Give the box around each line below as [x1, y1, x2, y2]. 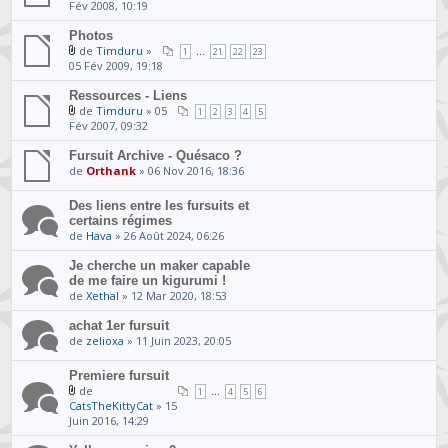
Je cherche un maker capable [69, 257, 251, 273]
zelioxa [86, 332, 125, 348]
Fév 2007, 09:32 [69, 117, 149, 133]
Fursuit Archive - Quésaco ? [69, 147, 243, 163]
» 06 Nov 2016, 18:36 [136, 162, 245, 178]
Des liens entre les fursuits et [69, 197, 250, 213]
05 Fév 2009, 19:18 [69, 57, 164, 73]
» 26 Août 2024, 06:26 [112, 227, 225, 243]
